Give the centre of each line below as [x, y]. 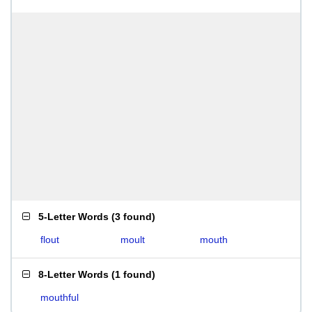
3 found [133, 217]
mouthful [60, 297]
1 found [133, 274]
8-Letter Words [73, 274]
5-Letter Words [73, 217]
